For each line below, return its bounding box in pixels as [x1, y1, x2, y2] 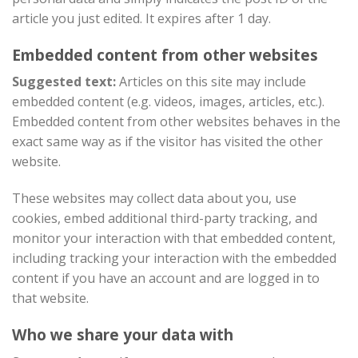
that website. [12, 289, 89, 308]
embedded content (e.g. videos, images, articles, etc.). [12, 93, 324, 111]
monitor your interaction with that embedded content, [12, 229, 336, 248]
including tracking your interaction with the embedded [12, 249, 336, 268]
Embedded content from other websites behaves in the [12, 113, 340, 131]
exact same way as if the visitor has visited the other [12, 133, 323, 151]
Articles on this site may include [119, 73, 306, 91]
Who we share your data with [12, 323, 233, 345]
